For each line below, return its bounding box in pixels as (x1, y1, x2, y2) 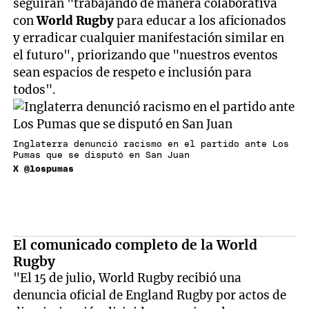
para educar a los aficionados (114, 13, 287, 29)
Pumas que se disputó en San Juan (13, 150, 190, 160)
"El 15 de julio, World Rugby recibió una (13, 270, 242, 286)
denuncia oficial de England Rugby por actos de (13, 288, 287, 303)
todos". (13, 82, 57, 98)
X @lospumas (13, 165, 74, 175)
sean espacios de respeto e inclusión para (13, 65, 252, 81)
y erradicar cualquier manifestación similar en (13, 30, 285, 46)
